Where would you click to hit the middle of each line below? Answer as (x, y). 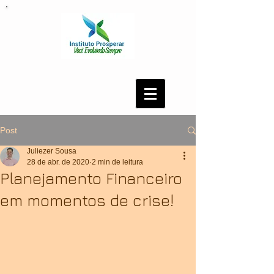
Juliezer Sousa (52, 151)
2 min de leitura (117, 162)
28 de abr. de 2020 (58, 162)
